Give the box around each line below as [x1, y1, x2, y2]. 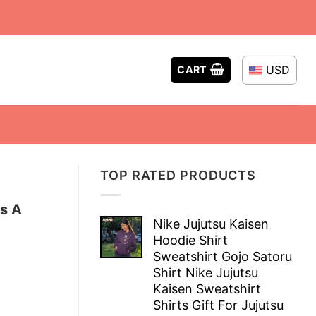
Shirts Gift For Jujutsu [153, 297, 284, 312]
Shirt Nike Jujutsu [153, 265, 258, 280]
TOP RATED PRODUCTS [100, 168, 257, 183]
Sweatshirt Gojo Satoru [153, 248, 292, 264]
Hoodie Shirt [153, 232, 228, 248]
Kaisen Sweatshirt [153, 281, 261, 296]
